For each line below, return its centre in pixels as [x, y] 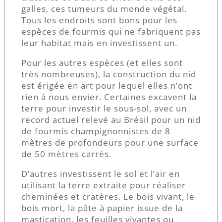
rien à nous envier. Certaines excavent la [109, 97]
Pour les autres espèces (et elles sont [102, 63]
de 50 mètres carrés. [66, 154]
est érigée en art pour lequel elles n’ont [107, 86]
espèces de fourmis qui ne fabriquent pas [111, 32]
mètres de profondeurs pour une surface [110, 143]
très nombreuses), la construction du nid [109, 74]
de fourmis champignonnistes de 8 [96, 131]
